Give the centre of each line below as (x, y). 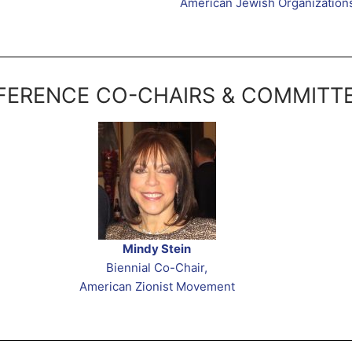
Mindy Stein (157, 248)
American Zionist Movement (157, 286)
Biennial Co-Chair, (157, 267)
